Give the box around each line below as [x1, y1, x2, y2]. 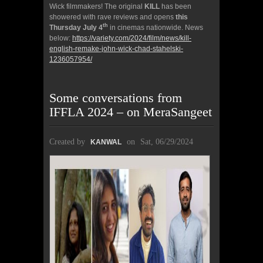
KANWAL [90, 137, 122, 146]
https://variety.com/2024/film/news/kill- [72, 33, 191, 42]
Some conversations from [49, 90, 182, 105]
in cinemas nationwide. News [108, 23, 203, 32]
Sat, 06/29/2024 [140, 137, 193, 146]
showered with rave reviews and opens [49, 12, 176, 21]
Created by [49, 137, 87, 146]
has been [160, 2, 191, 11]
